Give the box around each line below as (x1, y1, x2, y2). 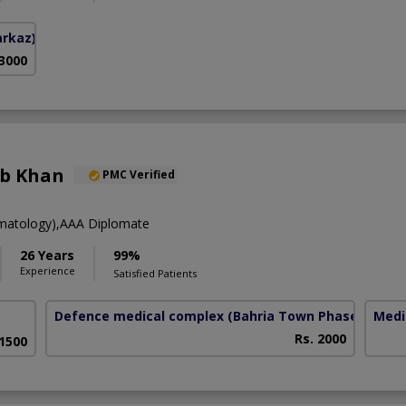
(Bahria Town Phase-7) (227, 306, 376, 324)
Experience (20, 263, 75, 277)
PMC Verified (102, 166, 175, 182)
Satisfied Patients (113, 266, 197, 280)
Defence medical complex (54, 306, 225, 324)
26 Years (20, 246, 74, 264)
